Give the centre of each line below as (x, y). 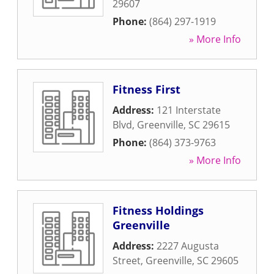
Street (127, 261)
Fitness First (146, 89)
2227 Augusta (188, 246)
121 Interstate (189, 110)
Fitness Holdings (158, 210)
